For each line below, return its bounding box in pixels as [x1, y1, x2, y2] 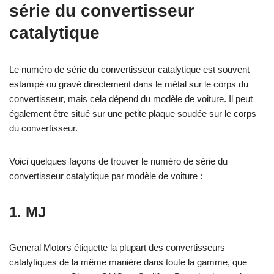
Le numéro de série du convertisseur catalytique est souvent [9, 64, 250, 75]
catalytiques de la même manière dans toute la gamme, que [9, 256, 247, 267]
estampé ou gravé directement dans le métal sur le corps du [9, 78, 248, 89]
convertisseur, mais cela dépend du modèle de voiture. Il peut [9, 93, 253, 104]
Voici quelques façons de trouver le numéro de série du [9, 155, 228, 166]
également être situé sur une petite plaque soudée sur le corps [9, 108, 256, 119]
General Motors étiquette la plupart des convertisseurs [9, 242, 225, 253]
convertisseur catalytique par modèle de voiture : [9, 170, 202, 181]
